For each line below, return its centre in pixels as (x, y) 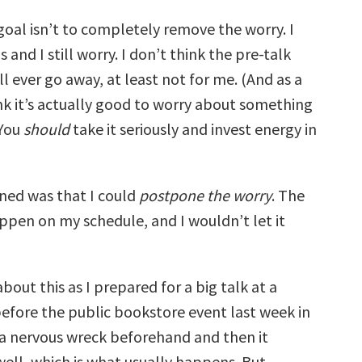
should (46, 129)
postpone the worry (205, 195)
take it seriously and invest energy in (193, 129)
